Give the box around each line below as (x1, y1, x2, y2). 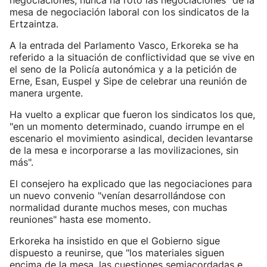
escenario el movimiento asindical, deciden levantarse (10, 132, 253, 144)
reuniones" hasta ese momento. (10, 213, 151, 225)
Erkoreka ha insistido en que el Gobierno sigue (10, 235, 220, 247)
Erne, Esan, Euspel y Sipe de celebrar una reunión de (10, 75, 247, 87)
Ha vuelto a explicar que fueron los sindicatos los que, (10, 108, 255, 120)
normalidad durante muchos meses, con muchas (10, 201, 227, 213)
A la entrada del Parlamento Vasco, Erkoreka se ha (10, 39, 238, 51)
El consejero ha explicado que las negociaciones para (10, 178, 252, 190)
